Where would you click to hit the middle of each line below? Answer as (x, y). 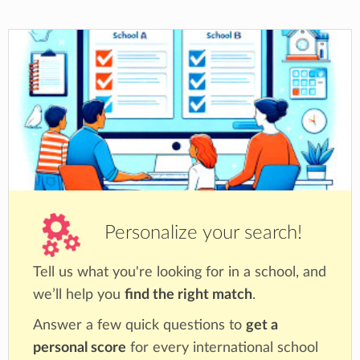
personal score (80, 347)
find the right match (188, 294)
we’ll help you (79, 294)
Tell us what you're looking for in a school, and (180, 272)
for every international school (222, 347)
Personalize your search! (201, 233)
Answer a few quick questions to (139, 325)
